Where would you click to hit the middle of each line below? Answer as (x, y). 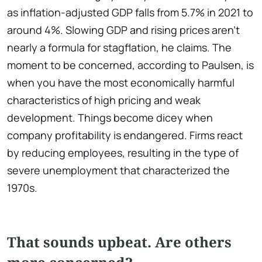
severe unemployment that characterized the (118, 170)
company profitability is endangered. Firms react (125, 135)
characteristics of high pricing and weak (104, 100)
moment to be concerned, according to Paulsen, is (130, 65)
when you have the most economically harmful (121, 83)
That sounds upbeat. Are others (119, 242)
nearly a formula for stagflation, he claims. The (119, 48)
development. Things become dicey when (110, 118)
